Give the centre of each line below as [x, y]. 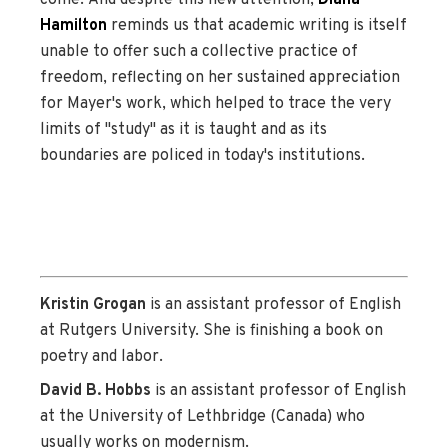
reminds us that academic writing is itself [257, 25]
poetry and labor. [105, 357]
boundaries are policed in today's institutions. [202, 155]
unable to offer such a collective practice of [199, 51]
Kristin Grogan [93, 305]
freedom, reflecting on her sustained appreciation [220, 77]
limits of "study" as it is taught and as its [183, 129]
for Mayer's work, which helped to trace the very [215, 103]
